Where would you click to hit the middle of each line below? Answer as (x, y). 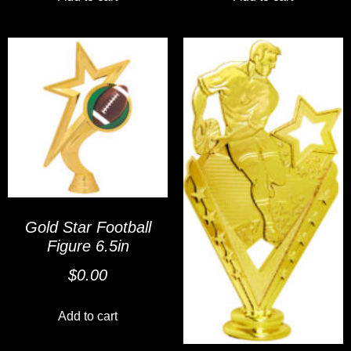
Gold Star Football (88, 228)
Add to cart (88, 317)
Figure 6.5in (88, 246)
